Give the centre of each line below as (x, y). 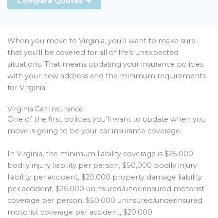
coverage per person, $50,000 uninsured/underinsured (105, 200)
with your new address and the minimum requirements (107, 76)
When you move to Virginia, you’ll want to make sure (101, 41)
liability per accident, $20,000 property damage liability (105, 177)
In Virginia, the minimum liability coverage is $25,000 (100, 154)
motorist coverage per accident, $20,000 (80, 212)
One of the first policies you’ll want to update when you (107, 119)
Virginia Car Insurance (45, 109)
